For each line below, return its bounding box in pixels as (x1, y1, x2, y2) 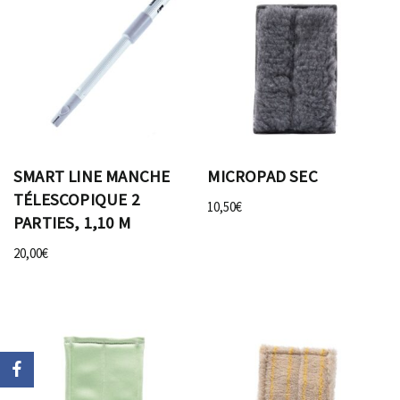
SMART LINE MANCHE (13, 165, 171, 187)
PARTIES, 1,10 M (13, 212, 130, 233)
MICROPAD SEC (207, 165, 318, 187)
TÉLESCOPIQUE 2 (13, 188, 139, 210)
